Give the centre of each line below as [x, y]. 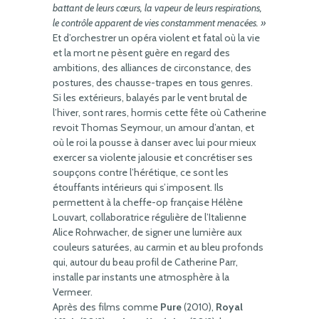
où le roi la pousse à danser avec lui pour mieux [155, 142]
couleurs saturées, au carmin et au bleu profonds [158, 247]
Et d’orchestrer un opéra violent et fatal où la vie [156, 38]
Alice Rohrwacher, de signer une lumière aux [147, 232]
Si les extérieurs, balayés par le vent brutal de [150, 98]
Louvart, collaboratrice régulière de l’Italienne [150, 217]
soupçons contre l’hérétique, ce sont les [141, 172]
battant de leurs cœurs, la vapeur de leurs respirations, [157, 8]
